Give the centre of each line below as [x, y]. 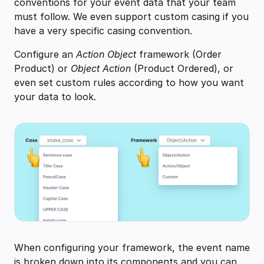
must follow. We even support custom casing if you [131, 16]
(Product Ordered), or [182, 68]
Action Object [106, 54]
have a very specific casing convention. [103, 30]
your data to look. [57, 96]
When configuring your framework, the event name [132, 248]
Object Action [101, 68]
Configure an [45, 54]
